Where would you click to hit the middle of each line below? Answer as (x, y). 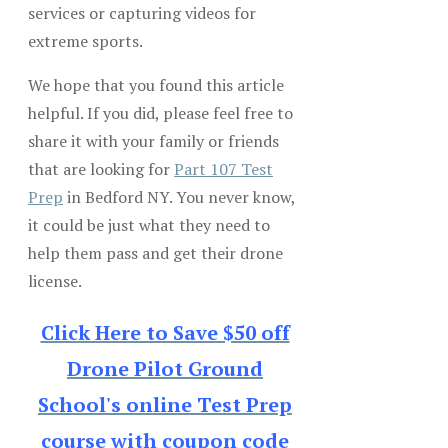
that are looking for (101, 168)
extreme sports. (85, 40)
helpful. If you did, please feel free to (160, 112)
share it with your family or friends (153, 140)
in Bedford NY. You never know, (179, 196)
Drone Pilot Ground (165, 368)
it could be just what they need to (149, 224)
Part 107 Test (223, 168)
